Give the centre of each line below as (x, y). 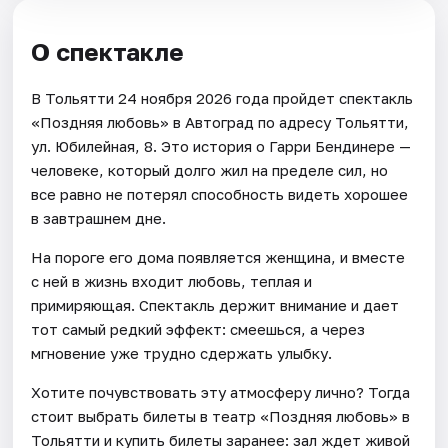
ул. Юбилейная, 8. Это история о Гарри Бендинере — (221, 146)
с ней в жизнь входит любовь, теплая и (172, 281)
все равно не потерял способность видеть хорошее (220, 194)
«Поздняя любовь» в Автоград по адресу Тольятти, (220, 122)
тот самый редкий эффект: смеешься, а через (198, 329)
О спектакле (108, 52)
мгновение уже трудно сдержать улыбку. (182, 353)
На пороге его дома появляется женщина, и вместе (218, 257)
